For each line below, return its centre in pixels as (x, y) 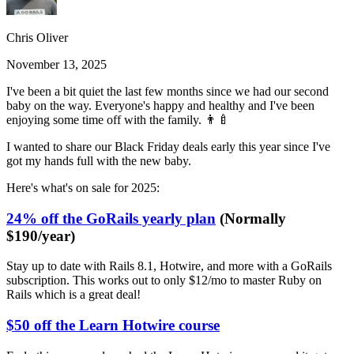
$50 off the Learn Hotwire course (113, 325)
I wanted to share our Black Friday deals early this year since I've (168, 146)
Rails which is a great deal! (73, 295)
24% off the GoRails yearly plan (111, 218)
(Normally (251, 218)
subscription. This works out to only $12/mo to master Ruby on (164, 281)
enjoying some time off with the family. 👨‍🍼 (118, 119)
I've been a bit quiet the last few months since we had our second (168, 91)
